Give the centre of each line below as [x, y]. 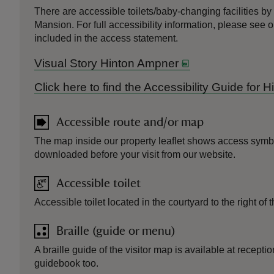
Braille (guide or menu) [116, 231]
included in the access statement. [106, 38]
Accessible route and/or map [130, 122]
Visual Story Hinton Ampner [106, 63]
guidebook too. [66, 263]
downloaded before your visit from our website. [135, 154]
